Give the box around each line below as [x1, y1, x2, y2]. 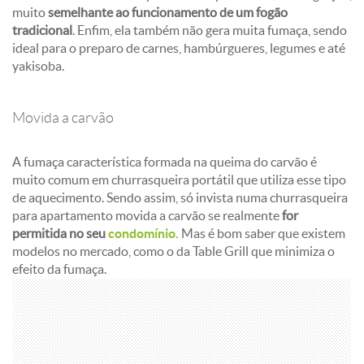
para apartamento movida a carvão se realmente [12, 208, 279, 223]
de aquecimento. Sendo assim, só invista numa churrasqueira [12, 190, 348, 205]
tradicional [12, 23, 72, 37]
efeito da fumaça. [12, 262, 109, 276]
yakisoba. [12, 58, 67, 73]
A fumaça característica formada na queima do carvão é [12, 154, 317, 169]
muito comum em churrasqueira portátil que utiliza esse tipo [12, 172, 346, 187]
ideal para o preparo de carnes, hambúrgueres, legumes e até [12, 41, 345, 55]
